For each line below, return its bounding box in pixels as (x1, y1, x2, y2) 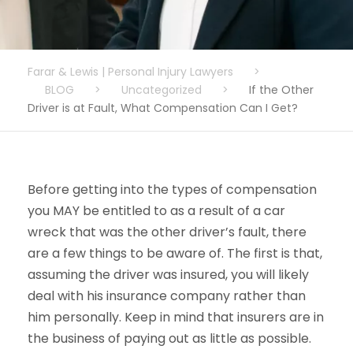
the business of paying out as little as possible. (28, 329, 311, 347)
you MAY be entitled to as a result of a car (28, 202, 285, 220)
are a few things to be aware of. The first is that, (28, 244, 322, 262)
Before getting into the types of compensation (28, 180, 317, 199)
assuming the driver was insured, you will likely (28, 266, 309, 284)
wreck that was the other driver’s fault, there (28, 223, 307, 241)
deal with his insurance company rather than (28, 287, 306, 305)
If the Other (249, 82, 314, 98)
